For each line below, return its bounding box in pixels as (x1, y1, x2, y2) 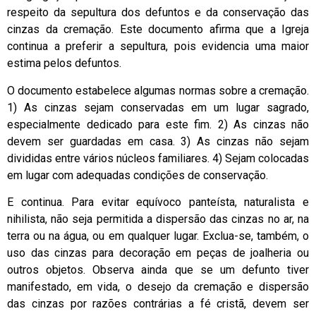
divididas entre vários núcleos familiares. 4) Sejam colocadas (7, 151, 309, 165)
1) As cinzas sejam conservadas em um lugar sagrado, (7, 100, 309, 114)
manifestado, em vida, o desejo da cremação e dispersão (7, 279, 309, 293)
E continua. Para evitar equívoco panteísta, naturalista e (7, 195, 309, 209)
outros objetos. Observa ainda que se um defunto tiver (7, 262, 309, 276)
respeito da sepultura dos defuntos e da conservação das (7, 6, 309, 20)
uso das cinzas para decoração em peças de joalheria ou (7, 245, 309, 260)
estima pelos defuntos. (7, 56, 121, 71)
